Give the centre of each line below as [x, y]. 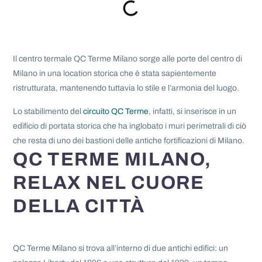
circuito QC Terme [116, 112]
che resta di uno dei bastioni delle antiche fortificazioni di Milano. [129, 141]
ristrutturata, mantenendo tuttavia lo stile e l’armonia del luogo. [126, 88]
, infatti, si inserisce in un [193, 112]
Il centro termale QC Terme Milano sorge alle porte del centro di [128, 59]
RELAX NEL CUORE [109, 183]
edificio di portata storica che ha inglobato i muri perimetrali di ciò [130, 126]
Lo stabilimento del [48, 112]
